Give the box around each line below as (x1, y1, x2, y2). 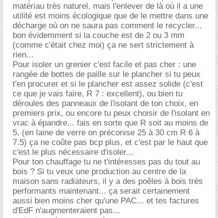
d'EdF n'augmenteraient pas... (13, 205, 120, 215)
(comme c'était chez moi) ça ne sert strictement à (13, 40, 194, 50)
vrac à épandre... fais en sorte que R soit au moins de (13, 118, 208, 127)
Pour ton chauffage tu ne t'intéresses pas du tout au (13, 157, 200, 166)
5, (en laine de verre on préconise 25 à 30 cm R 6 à (13, 127, 200, 137)
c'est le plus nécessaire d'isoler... (13, 147, 133, 157)
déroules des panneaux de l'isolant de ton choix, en (13, 98, 198, 108)
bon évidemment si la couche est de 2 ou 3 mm (13, 30, 184, 40)
